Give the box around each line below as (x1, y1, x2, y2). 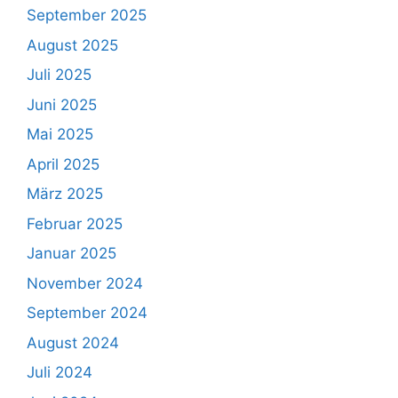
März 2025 (27, 185, 103, 203)
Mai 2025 (27, 125, 93, 144)
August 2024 (27, 333, 119, 352)
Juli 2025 (27, 66, 92, 84)
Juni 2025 (27, 95, 97, 114)
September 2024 (27, 304, 147, 322)
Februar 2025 (27, 214, 123, 233)
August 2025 (27, 36, 118, 54)
